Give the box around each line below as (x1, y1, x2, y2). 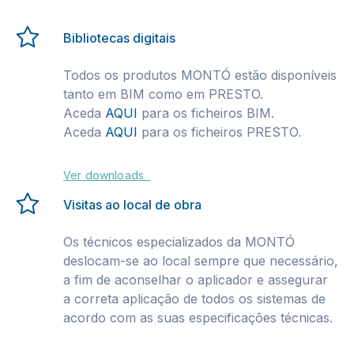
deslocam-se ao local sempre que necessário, (63, 253, 338, 269)
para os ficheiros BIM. (137, 105, 274, 121)
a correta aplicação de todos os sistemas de (63, 291, 326, 307)
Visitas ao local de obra (63, 197, 201, 213)
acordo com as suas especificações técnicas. (63, 310, 337, 326)
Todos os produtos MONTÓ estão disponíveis (63, 67, 337, 83)
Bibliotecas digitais (63, 30, 175, 46)
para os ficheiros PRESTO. (137, 124, 301, 140)
